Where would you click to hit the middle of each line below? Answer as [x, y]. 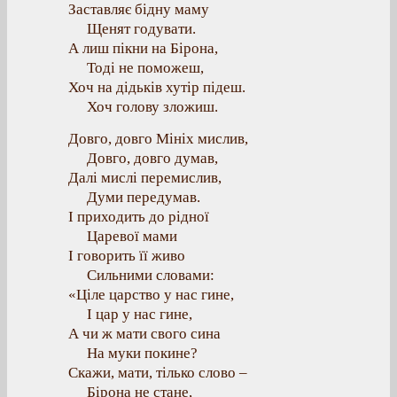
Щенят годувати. [141, 29]
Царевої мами [132, 236]
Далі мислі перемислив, [145, 178]
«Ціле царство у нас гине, [151, 295]
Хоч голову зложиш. [152, 107]
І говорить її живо [127, 256]
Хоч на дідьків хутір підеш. [157, 87]
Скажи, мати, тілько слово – [158, 373]
